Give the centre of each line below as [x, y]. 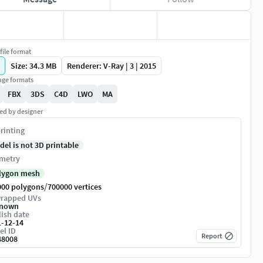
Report [212, 236]
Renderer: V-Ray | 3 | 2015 [112, 66]
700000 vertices [75, 187]
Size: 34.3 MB [33, 66]
